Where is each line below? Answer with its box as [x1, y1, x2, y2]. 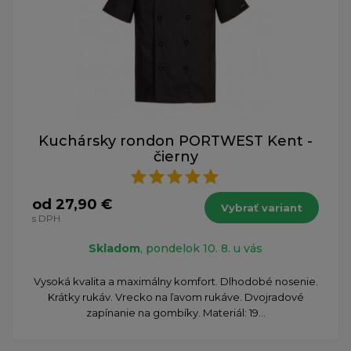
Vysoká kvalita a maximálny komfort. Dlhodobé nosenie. [33, 274, 318, 288]
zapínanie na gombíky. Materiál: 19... [85, 306, 266, 319]
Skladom [89, 241, 140, 255]
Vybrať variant [221, 201, 302, 214]
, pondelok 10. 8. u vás [140, 241, 262, 255]
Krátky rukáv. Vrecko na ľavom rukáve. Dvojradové [47, 290, 304, 303]
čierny [153, 147, 198, 165]
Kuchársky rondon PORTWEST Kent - [38, 132, 313, 150]
